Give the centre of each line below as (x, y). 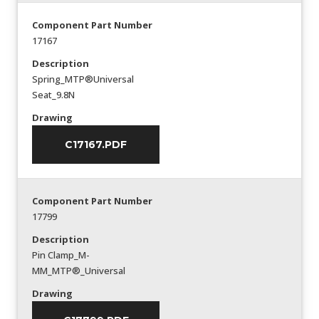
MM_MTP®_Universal (79, 271)
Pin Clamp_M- (61, 255)
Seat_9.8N (53, 95)
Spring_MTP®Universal (83, 79)
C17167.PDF (96, 145)
